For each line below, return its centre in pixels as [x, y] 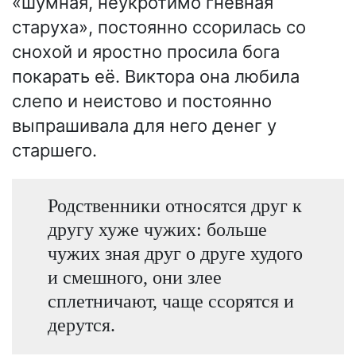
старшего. [54, 150]
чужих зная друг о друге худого [175, 253]
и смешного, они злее [134, 277]
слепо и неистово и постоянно [142, 101]
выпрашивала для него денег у [144, 125]
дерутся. [81, 324]
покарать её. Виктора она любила [156, 76]
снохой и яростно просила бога [146, 51]
